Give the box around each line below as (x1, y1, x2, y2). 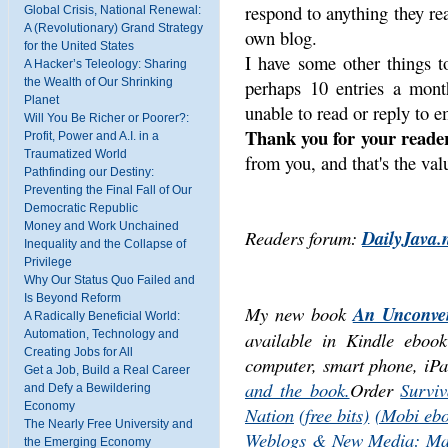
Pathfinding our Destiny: (24, 164, 154, 179)
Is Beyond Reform (24, 290, 121, 305)
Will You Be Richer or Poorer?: (24, 110, 189, 125)
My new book (245, 301, 353, 326)
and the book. (245, 377, 350, 402)
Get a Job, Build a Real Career (24, 362, 190, 377)
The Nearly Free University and (24, 416, 193, 431)
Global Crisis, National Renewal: (24, 2, 201, 17)
